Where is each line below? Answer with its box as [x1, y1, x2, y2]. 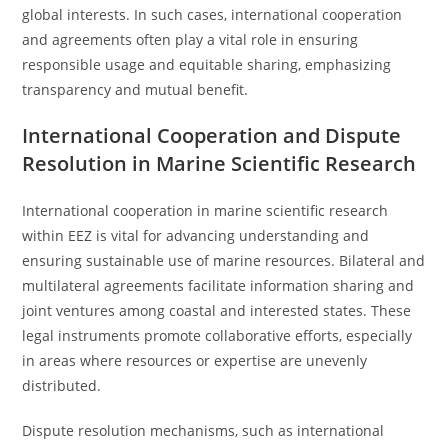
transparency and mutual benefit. [22, 80, 249, 99]
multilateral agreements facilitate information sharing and [22, 276, 415, 295]
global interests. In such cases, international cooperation [22, 5, 403, 24]
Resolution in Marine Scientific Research [22, 150, 417, 177]
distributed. [22, 376, 102, 395]
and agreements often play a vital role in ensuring [22, 30, 359, 49]
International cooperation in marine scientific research [22, 201, 389, 220]
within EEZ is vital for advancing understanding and [22, 226, 370, 245]
